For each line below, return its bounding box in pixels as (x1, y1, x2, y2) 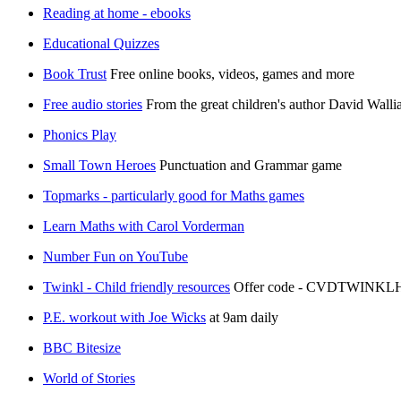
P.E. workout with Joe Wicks (43, 309, 206, 325)
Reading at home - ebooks (43, 4, 191, 21)
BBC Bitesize (43, 339, 121, 355)
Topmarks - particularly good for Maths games (43, 187, 304, 203)
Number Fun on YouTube (43, 248, 188, 264)
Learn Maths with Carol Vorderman (43, 218, 244, 234)
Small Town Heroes (43, 157, 156, 173)
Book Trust (43, 65, 107, 81)
